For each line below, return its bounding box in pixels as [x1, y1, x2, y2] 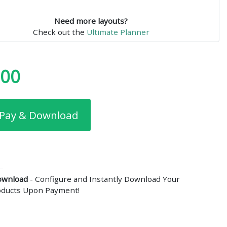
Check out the [32, 26, 87, 37]
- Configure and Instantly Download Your [28, 173, 180, 184]
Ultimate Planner [86, 26, 149, 37]
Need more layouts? [54, 15, 128, 26]
